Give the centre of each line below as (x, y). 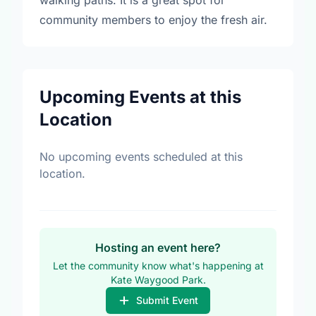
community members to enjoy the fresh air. (153, 20)
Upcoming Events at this (140, 97)
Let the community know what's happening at (158, 266)
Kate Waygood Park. (158, 280)
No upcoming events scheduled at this (141, 157)
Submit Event (167, 300)
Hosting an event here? (158, 248)
